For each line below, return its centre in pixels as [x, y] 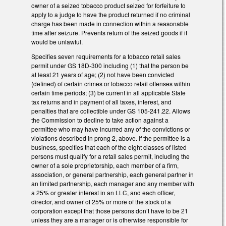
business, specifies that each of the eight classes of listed [109, 147]
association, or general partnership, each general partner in [112, 174]
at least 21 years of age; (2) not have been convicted [103, 74]
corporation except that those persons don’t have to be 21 [110, 210]
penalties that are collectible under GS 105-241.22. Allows [111, 110]
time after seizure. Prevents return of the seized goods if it [109, 32]
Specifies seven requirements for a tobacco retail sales [106, 56]
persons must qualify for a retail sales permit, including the [110, 156]
